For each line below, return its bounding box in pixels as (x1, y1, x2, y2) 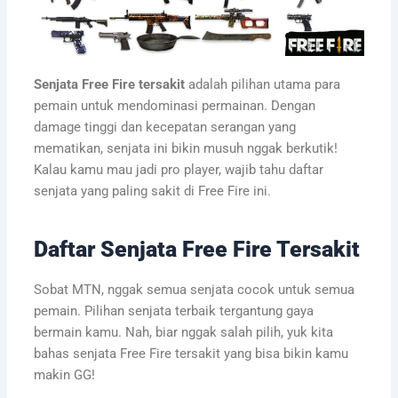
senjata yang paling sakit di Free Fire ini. (33, 183, 271, 200)
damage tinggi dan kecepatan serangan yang (33, 119, 296, 136)
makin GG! (33, 367, 95, 384)
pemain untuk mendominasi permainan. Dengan (33, 98, 315, 115)
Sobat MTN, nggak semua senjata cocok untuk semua (33, 282, 354, 298)
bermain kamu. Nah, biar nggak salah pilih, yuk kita (33, 324, 333, 341)
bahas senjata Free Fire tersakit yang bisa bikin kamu (33, 346, 348, 362)
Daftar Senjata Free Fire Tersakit (33, 235, 360, 262)
